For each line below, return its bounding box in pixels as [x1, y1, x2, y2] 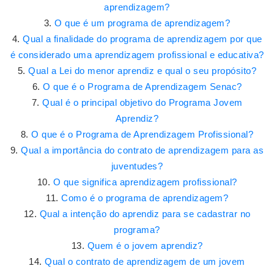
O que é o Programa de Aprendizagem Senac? [43, 81, 242, 92]
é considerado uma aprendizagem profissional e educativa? [10, 50, 264, 60]
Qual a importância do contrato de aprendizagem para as [21, 145, 264, 155]
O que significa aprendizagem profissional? [53, 177, 237, 187]
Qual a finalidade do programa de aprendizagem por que [23, 34, 262, 44]
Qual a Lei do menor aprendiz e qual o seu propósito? [28, 65, 257, 76]
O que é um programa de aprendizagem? [54, 18, 231, 28]
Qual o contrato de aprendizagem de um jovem [45, 256, 245, 267]
